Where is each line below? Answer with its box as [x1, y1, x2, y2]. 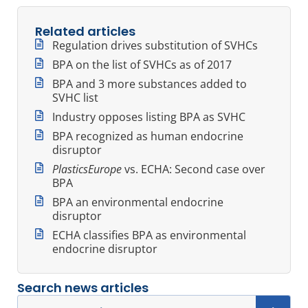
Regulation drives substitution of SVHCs [52, 37, 258, 53]
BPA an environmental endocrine [52, 194, 223, 210]
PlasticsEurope [52, 161, 122, 177]
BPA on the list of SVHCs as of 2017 [52, 56, 232, 72]
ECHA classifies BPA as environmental [52, 227, 246, 243]
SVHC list [52, 89, 98, 105]
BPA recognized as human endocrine [52, 128, 243, 144]
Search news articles [17, 278, 148, 296]
